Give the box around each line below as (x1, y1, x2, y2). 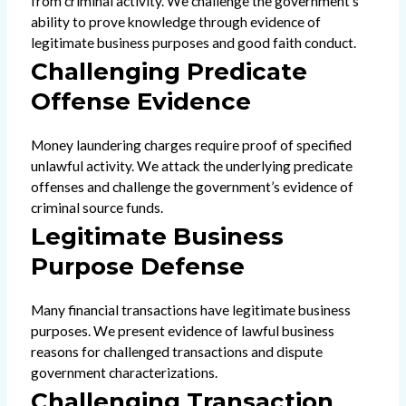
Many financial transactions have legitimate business (30, 302, 351, 319)
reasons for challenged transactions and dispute (30, 343, 323, 361)
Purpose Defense (30, 252, 245, 282)
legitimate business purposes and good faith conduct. (30, 34, 356, 52)
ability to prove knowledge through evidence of (30, 14, 321, 31)
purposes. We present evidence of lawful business (30, 323, 334, 340)
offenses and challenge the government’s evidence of (30, 179, 353, 196)
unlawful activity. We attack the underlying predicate (30, 158, 353, 175)
